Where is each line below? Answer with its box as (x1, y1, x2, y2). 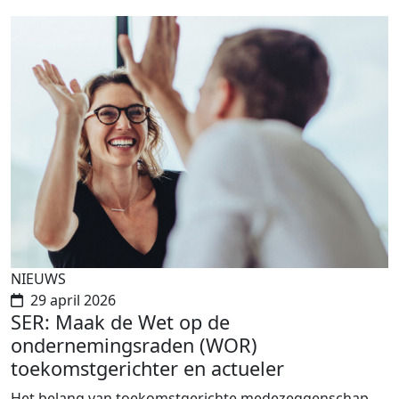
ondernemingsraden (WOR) (11, 332, 257, 359)
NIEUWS (11, 269, 66, 289)
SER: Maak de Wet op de (11, 309, 230, 336)
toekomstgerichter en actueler (11, 355, 284, 382)
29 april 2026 (30, 290, 116, 311)
